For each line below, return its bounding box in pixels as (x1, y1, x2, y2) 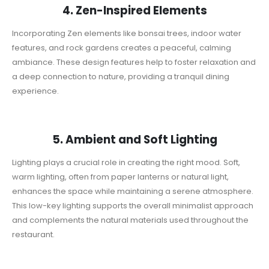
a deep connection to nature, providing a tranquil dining (12, 70, 229, 82)
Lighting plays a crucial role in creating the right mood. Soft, (12, 157, 240, 169)
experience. (12, 85, 59, 97)
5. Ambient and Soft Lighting (52, 132, 217, 148)
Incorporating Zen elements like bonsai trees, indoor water (12, 27, 241, 39)
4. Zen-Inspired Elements (62, 2, 207, 18)
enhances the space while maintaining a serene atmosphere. (12, 186, 253, 198)
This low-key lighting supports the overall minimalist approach (12, 200, 253, 212)
